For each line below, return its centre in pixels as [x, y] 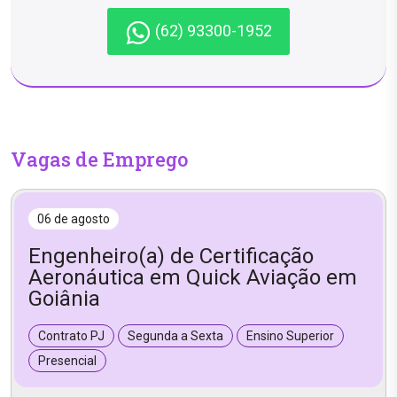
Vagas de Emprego [99, 159]
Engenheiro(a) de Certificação [171, 256]
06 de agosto [74, 218]
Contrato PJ [71, 335]
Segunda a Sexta [175, 335]
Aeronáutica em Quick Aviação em [193, 277]
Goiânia [64, 298]
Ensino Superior [290, 335]
